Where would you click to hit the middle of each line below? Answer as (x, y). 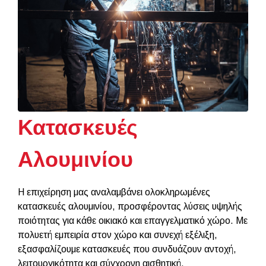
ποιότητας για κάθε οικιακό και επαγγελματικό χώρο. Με (133, 221)
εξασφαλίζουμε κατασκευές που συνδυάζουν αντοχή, (127, 249)
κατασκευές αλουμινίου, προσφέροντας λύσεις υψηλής (130, 207)
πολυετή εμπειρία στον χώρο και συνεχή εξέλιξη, (118, 235)
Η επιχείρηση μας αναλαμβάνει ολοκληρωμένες (114, 192)
